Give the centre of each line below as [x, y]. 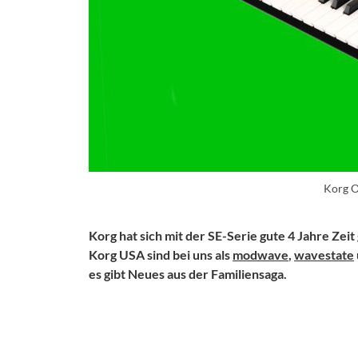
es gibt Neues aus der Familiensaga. [188, 274]
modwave [261, 255]
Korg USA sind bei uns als [161, 255]
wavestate [324, 255]
